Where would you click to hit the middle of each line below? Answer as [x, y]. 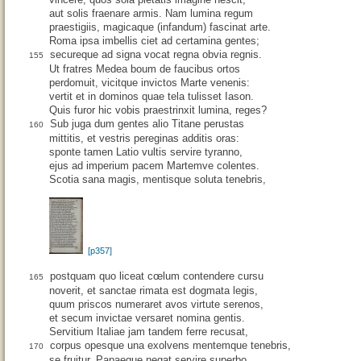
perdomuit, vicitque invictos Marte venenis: [149, 83]
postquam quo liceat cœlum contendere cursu [157, 276]
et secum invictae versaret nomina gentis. [147, 318]
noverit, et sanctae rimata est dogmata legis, [154, 291]
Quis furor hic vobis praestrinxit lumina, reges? [158, 110]
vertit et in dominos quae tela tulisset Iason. [151, 97]
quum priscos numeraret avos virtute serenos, [156, 305]
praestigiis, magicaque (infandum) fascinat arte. [160, 27]
